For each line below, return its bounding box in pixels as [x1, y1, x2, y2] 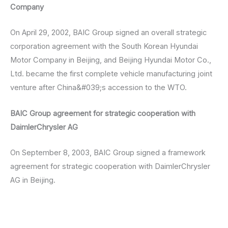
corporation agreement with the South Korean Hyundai [10, 42, 198, 51]
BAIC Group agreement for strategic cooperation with [10, 108, 195, 118]
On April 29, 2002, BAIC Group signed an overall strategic [10, 28, 207, 38]
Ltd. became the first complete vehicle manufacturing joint [10, 69, 212, 79]
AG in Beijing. [10, 176, 55, 185]
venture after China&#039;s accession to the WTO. [10, 83, 187, 93]
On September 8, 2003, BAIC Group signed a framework [10, 148, 206, 158]
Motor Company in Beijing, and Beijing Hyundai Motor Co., [10, 55, 211, 65]
